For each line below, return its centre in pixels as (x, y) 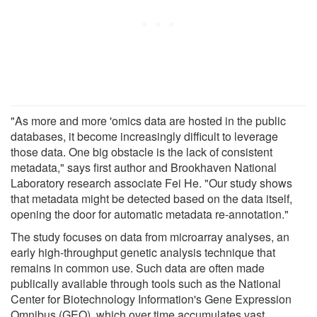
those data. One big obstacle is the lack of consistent (142, 151)
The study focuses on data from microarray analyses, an (150, 236)
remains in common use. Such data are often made (138, 267)
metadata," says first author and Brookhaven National (144, 167)
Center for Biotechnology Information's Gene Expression (151, 299)
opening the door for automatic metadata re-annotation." (150, 214)
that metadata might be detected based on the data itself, (151, 198)
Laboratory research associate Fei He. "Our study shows (151, 183)
